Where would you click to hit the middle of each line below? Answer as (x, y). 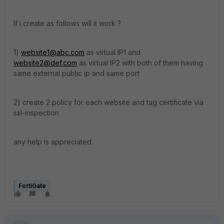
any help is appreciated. (53, 142)
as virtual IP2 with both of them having (140, 63)
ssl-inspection (37, 113)
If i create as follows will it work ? (67, 23)
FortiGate (32, 186)
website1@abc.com (53, 52)
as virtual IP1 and (112, 52)
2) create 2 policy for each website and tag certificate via (108, 102)
